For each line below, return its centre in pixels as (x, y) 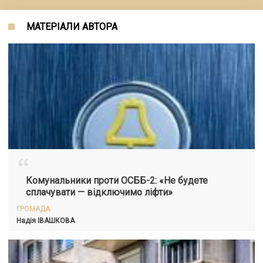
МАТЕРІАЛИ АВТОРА (72, 27)
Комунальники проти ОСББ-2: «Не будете (117, 181)
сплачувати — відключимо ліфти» (99, 192)
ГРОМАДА (33, 209)
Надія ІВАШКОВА (45, 221)
